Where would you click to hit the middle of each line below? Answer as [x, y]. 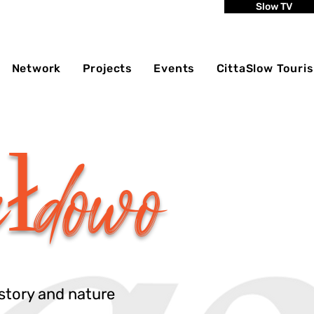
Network [36, 68]
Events [175, 68]
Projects [107, 68]
